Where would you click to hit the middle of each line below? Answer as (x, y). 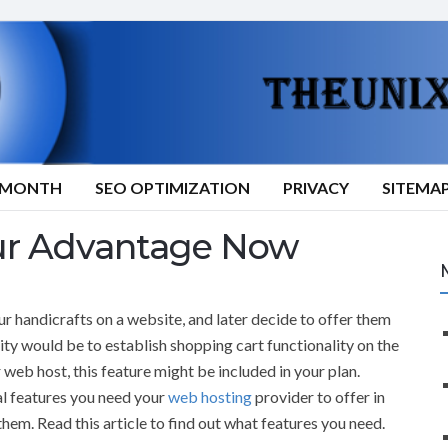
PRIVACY (316, 187)
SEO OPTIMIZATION (172, 187)
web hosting (210, 396)
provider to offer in (318, 396)
